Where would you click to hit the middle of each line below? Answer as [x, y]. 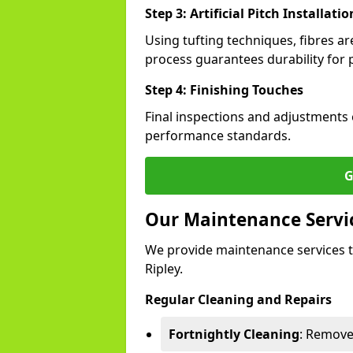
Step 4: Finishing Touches [224, 90]
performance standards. [218, 136]
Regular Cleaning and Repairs [238, 299]
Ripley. [164, 269]
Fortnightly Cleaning [234, 334]
